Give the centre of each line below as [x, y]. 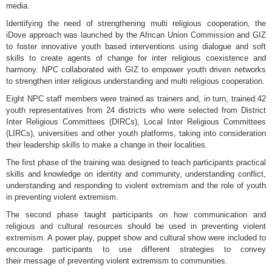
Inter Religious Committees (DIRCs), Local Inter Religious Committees [136, 122]
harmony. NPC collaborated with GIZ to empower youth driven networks [136, 70]
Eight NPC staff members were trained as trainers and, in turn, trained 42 [136, 99]
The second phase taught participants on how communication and [136, 215]
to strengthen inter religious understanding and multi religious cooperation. [135, 81]
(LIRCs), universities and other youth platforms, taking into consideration [136, 133]
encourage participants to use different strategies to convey [136, 249]
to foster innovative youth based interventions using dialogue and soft [136, 46]
